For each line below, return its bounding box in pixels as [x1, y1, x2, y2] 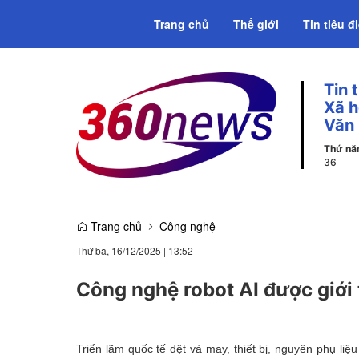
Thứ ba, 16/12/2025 [76, 243, 161, 257]
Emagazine [300, 97, 357, 113]
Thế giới [233, 16, 279, 32]
